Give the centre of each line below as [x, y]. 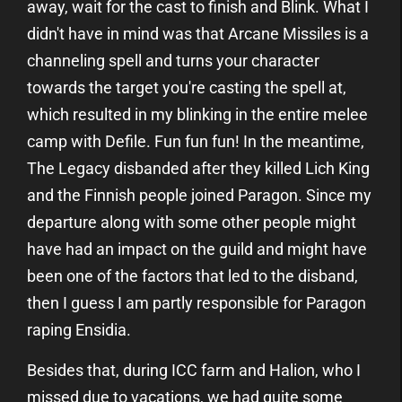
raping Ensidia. [79, 329]
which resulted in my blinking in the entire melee [197, 114]
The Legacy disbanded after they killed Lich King [198, 168]
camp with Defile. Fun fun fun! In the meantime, [196, 141]
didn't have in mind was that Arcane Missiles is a [198, 33]
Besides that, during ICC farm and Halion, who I [194, 370]
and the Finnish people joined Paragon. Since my [199, 195]
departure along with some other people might [192, 222]
